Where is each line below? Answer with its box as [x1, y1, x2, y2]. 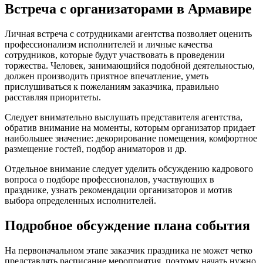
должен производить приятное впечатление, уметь [5, 70, 208, 81]
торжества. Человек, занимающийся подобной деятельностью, [5, 60, 255, 70]
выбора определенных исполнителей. [5, 195, 156, 205]
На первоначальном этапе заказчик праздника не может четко [5, 245, 252, 255]
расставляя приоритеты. [5, 92, 101, 102]
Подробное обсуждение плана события [5, 217, 250, 233]
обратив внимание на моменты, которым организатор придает [5, 122, 255, 133]
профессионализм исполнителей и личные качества [5, 39, 213, 49]
